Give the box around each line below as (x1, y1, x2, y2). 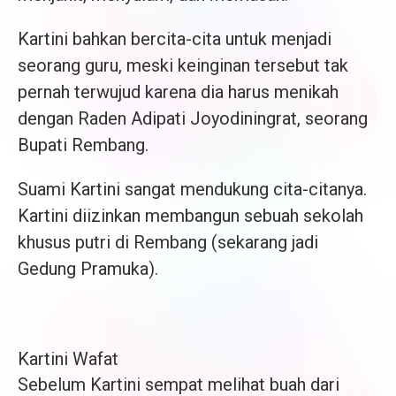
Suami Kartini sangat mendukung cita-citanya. (18, 179, 367, 201)
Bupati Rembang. (18, 134, 148, 156)
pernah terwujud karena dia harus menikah (18, 81, 339, 103)
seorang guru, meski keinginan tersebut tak (18, 55, 348, 77)
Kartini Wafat (18, 348, 118, 370)
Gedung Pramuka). (18, 258, 158, 280)
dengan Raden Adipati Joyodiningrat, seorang (18, 108, 368, 130)
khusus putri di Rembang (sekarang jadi (18, 232, 318, 254)
